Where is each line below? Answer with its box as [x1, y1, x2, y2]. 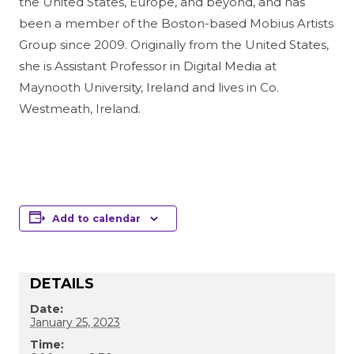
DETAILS [30, 275, 94, 292]
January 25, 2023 [30, 315, 120, 330]
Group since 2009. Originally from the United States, [19, 37, 329, 52]
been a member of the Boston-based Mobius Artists [19, 16, 333, 31]
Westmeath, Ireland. [19, 101, 141, 116]
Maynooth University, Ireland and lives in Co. [19, 80, 279, 95]
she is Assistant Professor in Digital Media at [19, 58, 277, 73]
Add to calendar [52, 213, 141, 224]
